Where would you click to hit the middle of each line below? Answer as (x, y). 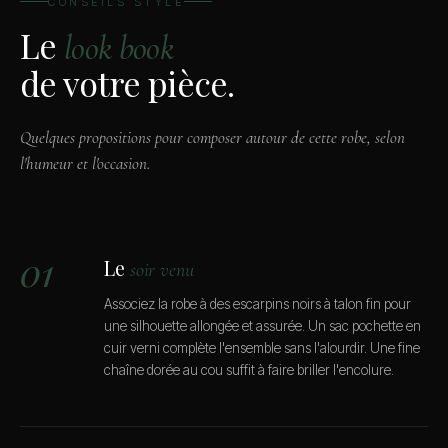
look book (118, 48)
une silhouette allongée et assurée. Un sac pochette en (262, 325)
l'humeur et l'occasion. (85, 163)
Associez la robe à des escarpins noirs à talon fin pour (257, 303)
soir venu (161, 269)
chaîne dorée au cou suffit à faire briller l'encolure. (249, 369)
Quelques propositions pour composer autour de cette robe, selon (212, 137)
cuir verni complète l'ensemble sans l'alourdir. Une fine (262, 347)
